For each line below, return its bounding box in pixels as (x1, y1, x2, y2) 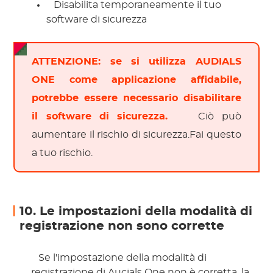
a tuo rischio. (32, 148, 96, 158)
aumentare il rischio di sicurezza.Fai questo (32, 130, 241, 140)
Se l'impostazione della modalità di (36, 253, 207, 263)
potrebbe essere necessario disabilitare (32, 93, 241, 104)
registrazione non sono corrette (19, 220, 225, 233)
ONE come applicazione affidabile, (32, 75, 241, 85)
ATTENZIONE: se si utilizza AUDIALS (32, 57, 241, 67)
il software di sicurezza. (32, 112, 176, 122)
